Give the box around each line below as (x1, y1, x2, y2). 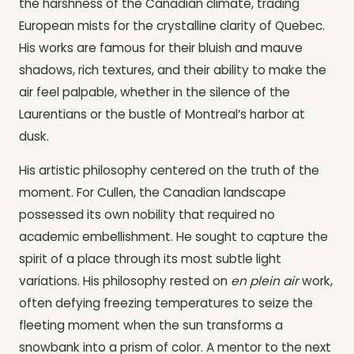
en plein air (231, 273, 299, 290)
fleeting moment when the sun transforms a (19, 317, 283, 334)
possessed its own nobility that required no (19, 206, 275, 224)
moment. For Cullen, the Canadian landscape (19, 184, 286, 201)
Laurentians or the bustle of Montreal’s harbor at (19, 105, 305, 122)
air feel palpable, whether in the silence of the (19, 83, 290, 100)
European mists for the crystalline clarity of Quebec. (19, 17, 325, 34)
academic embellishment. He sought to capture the (19, 228, 328, 246)
